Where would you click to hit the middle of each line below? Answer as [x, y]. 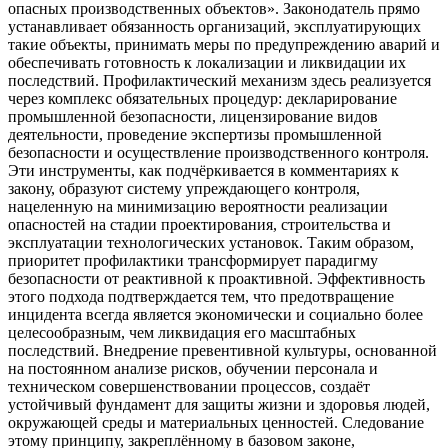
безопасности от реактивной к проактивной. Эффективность [216, 279]
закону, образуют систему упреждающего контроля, [184, 189]
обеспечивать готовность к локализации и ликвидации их [207, 63]
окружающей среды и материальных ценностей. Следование [216, 423]
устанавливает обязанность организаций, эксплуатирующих [214, 27]
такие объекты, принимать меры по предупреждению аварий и [224, 45]
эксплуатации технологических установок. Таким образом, [211, 243]
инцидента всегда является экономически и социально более [215, 315]
